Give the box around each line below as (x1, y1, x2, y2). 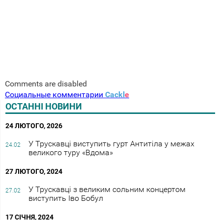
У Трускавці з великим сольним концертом (28, 184, 186, 194)
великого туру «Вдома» (28, 147, 113, 157)
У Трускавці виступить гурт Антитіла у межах (28, 138, 194, 148)
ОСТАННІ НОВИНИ (5, 101, 82, 111)
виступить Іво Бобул (28, 193, 103, 203)
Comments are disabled (5, 79, 87, 88)
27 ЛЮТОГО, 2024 (5, 167, 62, 175)
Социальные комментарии (5, 89, 105, 99)
